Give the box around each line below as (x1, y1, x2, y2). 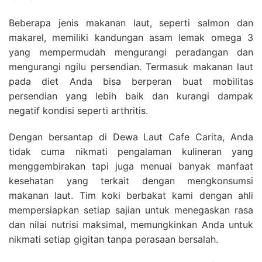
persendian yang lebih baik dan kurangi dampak (9, 90, 253, 102)
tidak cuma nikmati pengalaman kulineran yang (9, 146, 253, 158)
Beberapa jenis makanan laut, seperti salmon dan (9, 17, 253, 29)
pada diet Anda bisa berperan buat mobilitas (9, 75, 253, 88)
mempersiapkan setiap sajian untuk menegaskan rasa (9, 204, 253, 216)
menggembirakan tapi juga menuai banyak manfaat (9, 160, 253, 173)
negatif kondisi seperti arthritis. (9, 105, 148, 117)
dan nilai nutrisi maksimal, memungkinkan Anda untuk (9, 219, 253, 231)
